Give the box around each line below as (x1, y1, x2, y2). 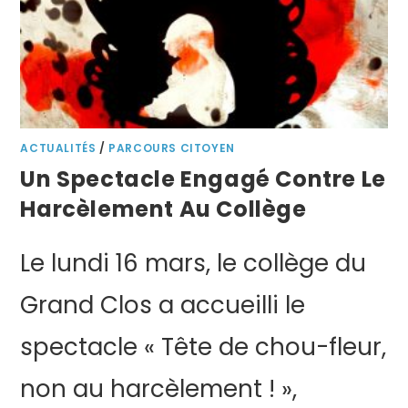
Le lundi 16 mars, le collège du (20, 247, 367, 280)
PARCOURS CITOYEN (108, 140, 235, 157)
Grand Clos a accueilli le (20, 289, 306, 322)
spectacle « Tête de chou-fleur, (20, 331, 387, 364)
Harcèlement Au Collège (20, 194, 307, 225)
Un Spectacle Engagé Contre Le (20, 164, 386, 195)
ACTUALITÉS (20, 140, 97, 157)
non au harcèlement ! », (20, 372, 298, 406)
